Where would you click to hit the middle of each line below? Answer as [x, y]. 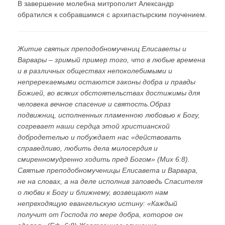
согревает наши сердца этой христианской [94, 126]
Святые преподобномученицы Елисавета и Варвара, [108, 170]
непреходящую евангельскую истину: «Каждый [97, 203]
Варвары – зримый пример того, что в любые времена [111, 60]
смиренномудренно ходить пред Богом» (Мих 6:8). [104, 159]
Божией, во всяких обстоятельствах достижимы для [109, 93]
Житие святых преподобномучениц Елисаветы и [102, 48]
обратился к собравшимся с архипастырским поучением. [112, 14]
